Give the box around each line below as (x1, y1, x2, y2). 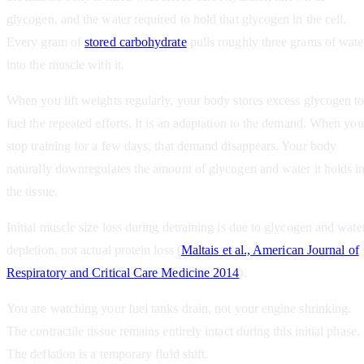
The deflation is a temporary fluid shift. (6, 347, 209, 362)
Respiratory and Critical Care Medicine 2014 (6, 266, 240, 280)
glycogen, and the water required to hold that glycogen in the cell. (6, 12, 347, 27)
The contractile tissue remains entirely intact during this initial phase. (6, 324, 360, 339)
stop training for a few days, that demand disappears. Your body (6, 139, 337, 154)
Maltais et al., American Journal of (180, 243, 359, 258)
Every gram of (6, 35, 85, 50)
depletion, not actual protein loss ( (6, 243, 181, 258)
